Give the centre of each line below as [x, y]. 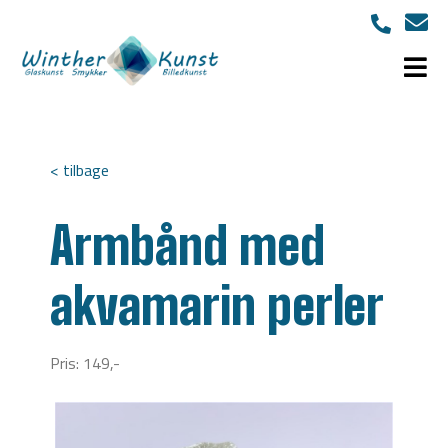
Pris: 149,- [85, 363]
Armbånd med [187, 246]
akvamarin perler [217, 306]
